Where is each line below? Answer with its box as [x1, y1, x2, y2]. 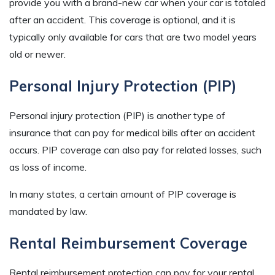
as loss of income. [9, 160, 89, 173]
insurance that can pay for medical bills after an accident [9, 126, 255, 139]
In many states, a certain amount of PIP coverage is [9, 187, 236, 200]
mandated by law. [9, 204, 87, 217]
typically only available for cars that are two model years [9, 30, 257, 43]
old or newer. [9, 47, 66, 60]
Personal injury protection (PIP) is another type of [9, 109, 225, 122]
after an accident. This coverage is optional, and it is [9, 13, 236, 26]
